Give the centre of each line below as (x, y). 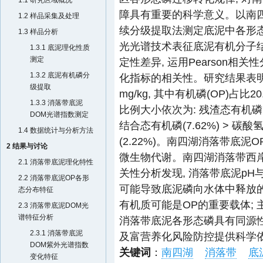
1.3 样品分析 (38, 32)
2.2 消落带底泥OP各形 (54, 178)
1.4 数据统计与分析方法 (56, 130)
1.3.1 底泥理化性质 (60, 48)
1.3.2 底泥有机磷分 (60, 75)
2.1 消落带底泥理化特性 (56, 162)
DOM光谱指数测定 (59, 114)
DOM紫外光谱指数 (59, 245)
